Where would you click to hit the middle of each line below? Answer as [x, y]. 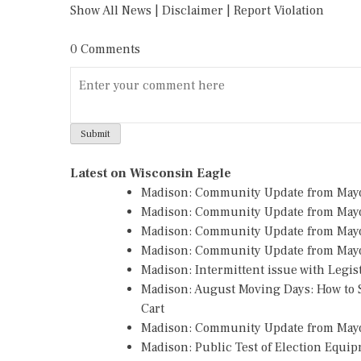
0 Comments [105, 49]
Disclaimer [193, 10]
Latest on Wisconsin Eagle [151, 173]
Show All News [111, 10]
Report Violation [279, 10]
